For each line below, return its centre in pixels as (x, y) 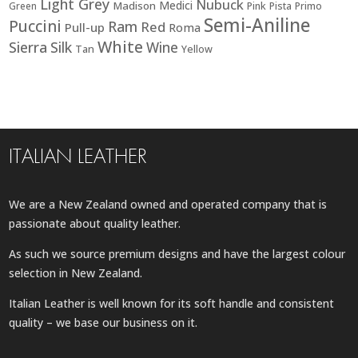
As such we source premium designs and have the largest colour (177, 254)
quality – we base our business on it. (103, 323)
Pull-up (85, 27)
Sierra (28, 47)
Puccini (36, 26)
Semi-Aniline (257, 25)
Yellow (197, 49)
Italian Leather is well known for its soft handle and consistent (172, 304)
